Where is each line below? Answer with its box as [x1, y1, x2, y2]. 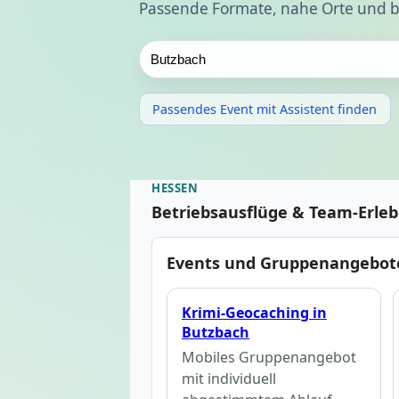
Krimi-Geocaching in [182, 302, 327, 322]
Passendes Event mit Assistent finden [152, 100, 378, 118]
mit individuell [182, 369, 276, 389]
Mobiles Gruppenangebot [182, 347, 356, 368]
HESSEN [151, 179, 199, 196]
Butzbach [182, 322, 249, 342]
